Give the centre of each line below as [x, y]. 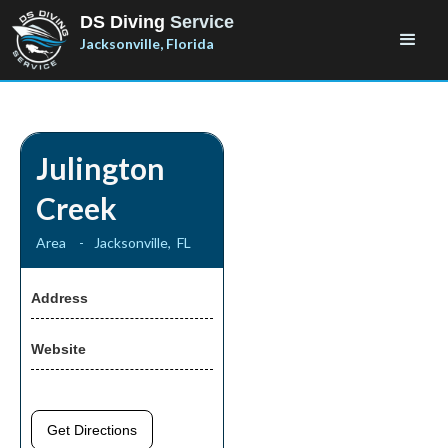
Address [59, 298]
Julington [100, 168]
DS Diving [125, 22]
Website [58, 349]
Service [202, 22]
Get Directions [92, 430]
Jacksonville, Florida [147, 43]
